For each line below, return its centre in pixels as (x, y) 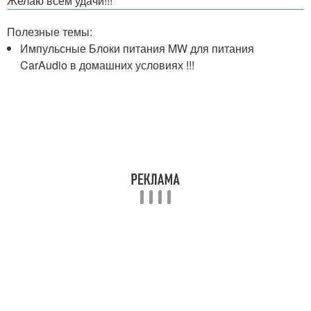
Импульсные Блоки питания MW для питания (137, 48)
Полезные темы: (50, 31)
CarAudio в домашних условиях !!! (108, 65)
